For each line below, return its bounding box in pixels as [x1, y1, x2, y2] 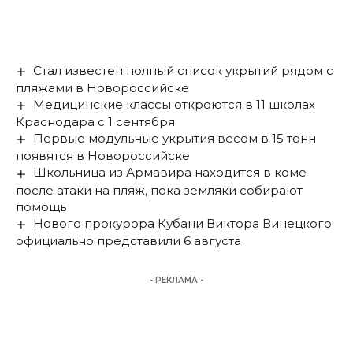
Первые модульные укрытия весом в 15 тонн [33, 131, 317, 147]
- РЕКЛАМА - [150, 274, 203, 285]
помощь [16, 199, 66, 214]
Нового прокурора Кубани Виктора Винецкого [33, 215, 333, 231]
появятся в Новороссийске [16, 148, 190, 164]
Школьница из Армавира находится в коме [33, 165, 307, 180]
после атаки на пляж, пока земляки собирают [16, 182, 303, 198]
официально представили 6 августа [16, 232, 241, 248]
